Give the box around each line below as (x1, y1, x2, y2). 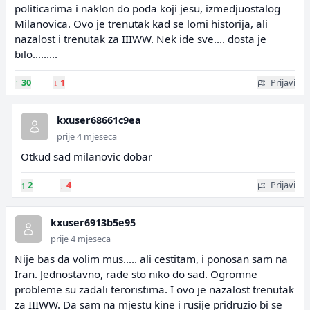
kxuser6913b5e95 (51, 216, 136, 229)
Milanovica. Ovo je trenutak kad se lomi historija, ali (15, 17, 268, 30)
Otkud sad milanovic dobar (21, 149, 152, 163)
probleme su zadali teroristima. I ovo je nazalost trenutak (15, 282, 294, 296)
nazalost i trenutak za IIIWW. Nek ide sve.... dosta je (15, 32, 266, 46)
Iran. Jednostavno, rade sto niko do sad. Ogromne (15, 267, 257, 281)
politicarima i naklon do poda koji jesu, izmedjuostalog (15, 1, 280, 15)
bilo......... (15, 47, 57, 61)
